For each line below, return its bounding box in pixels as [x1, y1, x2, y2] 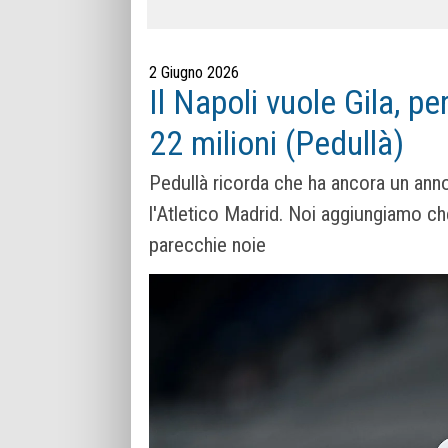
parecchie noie [149, 233, 266, 258]
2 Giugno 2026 [149, 63, 239, 82]
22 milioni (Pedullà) [149, 124, 404, 163]
